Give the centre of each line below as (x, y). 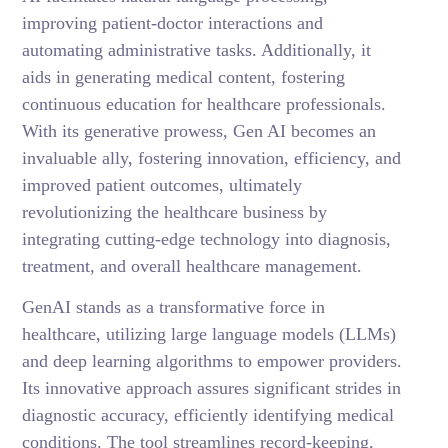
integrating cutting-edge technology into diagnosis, (207, 239)
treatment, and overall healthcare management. (192, 266)
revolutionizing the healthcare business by (175, 212)
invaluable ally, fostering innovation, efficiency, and (212, 158)
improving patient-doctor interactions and (173, 23)
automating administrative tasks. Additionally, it (197, 50)
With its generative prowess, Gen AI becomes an (199, 131)
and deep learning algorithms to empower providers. (212, 361)
